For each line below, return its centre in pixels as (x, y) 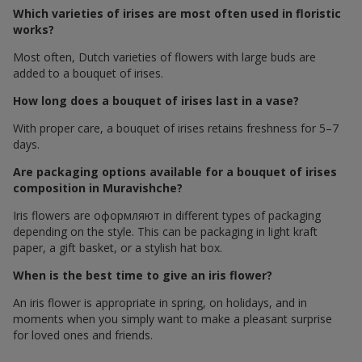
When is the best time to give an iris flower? (143, 276)
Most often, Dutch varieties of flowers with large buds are (164, 57)
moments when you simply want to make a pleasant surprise (173, 319)
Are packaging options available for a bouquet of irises (175, 172)
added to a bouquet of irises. (88, 74)
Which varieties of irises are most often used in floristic (177, 14)
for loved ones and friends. (83, 335)
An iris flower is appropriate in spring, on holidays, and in (160, 303)
